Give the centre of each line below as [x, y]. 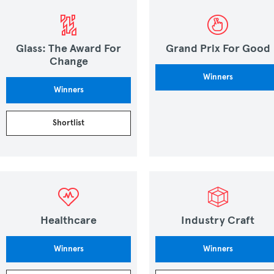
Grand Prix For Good [218, 48]
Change [68, 61]
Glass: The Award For [68, 48]
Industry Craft [218, 220]
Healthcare [68, 220]
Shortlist [68, 123]
